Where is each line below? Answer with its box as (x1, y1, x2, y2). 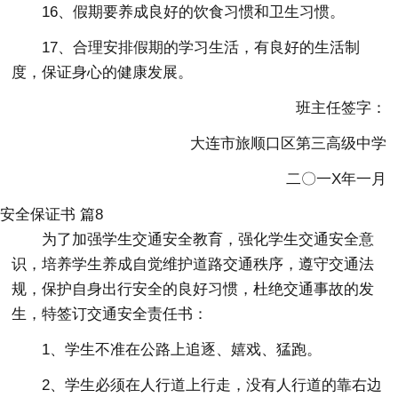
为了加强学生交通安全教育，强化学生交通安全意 (42, 230, 375, 248)
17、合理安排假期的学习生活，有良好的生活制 (42, 38, 361, 56)
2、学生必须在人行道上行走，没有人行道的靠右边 (42, 376, 383, 394)
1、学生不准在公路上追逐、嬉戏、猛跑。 (42, 340, 322, 358)
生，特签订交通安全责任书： (12, 305, 209, 322)
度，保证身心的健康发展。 (12, 63, 194, 81)
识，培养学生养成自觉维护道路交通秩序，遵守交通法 (12, 255, 375, 273)
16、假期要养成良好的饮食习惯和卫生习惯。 (42, 3, 346, 20)
